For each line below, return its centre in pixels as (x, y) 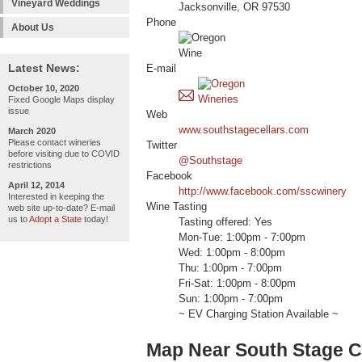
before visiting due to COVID (64, 154)
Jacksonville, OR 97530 (234, 8)
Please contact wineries (55, 142)
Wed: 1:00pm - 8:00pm (232, 253)
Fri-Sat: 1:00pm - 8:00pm (237, 284)
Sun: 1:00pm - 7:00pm (231, 299)
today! (95, 219)
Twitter (162, 146)
